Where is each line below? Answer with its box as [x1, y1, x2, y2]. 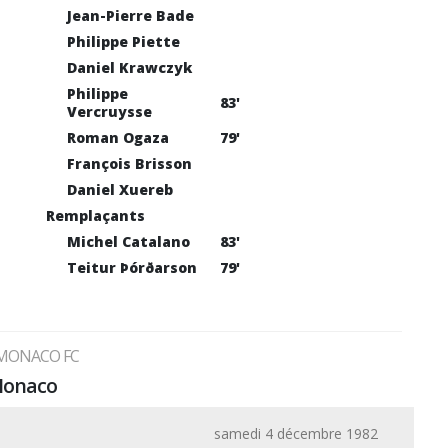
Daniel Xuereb [67, 180, 173, 199]
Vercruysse [67, 102, 152, 121]
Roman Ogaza [67, 128, 169, 147]
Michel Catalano [67, 232, 190, 251]
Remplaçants [46, 206, 145, 225]
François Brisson [67, 154, 192, 173]
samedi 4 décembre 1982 [214, 424, 378, 443]
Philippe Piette [67, 32, 180, 51]
